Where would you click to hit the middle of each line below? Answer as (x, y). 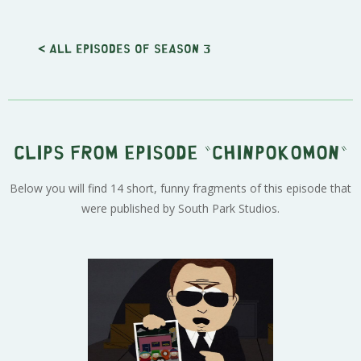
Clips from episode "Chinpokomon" (180, 151)
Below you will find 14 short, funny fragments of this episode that (180, 188)
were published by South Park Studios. (180, 208)
